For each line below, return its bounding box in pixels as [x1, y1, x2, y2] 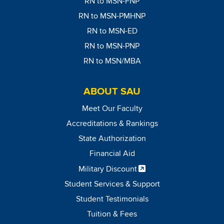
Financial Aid [89, 148, 135, 159]
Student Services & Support [64, 179, 160, 189]
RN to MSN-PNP [84, 41, 139, 51]
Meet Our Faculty [81, 103, 142, 114]
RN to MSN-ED [86, 26, 137, 36]
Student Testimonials [75, 194, 148, 204]
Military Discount [78, 164, 137, 174]
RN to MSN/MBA [83, 56, 141, 66]
